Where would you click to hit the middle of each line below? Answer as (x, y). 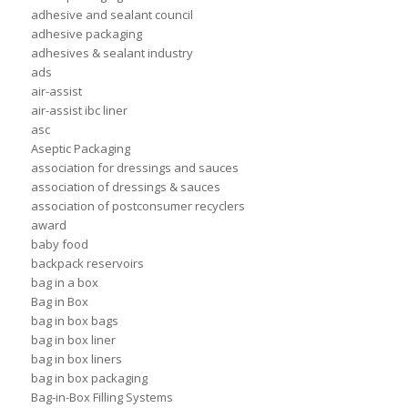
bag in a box (64, 283)
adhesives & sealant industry (112, 53)
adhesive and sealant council (112, 15)
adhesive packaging (86, 34)
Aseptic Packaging (80, 149)
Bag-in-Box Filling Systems (102, 398)
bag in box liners (76, 359)
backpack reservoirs (87, 264)
